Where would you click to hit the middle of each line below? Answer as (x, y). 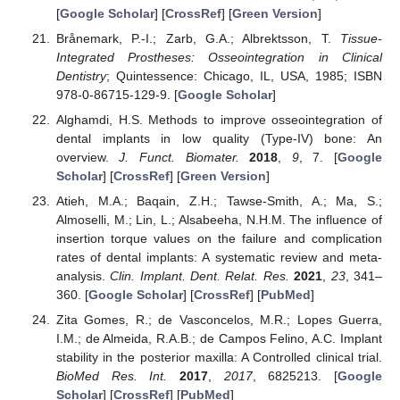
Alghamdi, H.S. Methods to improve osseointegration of (219, 120)
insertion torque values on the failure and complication (219, 239)
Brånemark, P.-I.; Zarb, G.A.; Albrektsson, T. (198, 38)
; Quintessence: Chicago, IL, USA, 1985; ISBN (244, 75)
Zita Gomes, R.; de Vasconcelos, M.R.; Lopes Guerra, (219, 320)
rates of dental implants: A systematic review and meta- (219, 258)
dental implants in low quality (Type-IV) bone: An (219, 139)
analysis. (83, 276)
